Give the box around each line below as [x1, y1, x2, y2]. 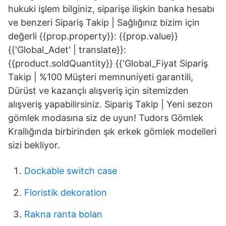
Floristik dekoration [24, 187, 107, 198]
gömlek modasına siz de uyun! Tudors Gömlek [8, 112, 203, 123]
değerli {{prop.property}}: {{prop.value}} [8, 31, 178, 41]
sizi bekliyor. [8, 140, 60, 150]
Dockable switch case [24, 165, 117, 176]
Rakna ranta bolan [24, 209, 102, 219]
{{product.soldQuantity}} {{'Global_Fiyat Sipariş [8, 58, 208, 69]
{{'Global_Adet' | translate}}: [8, 44, 126, 55]
